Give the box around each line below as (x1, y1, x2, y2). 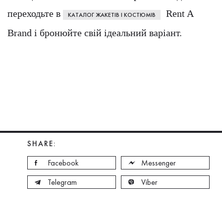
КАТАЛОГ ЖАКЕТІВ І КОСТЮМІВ (68, 11, 156, 19)
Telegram (48, 176, 77, 187)
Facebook (48, 157, 79, 168)
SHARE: (27, 139, 56, 149)
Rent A (164, 8, 193, 19)
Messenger (141, 157, 176, 168)
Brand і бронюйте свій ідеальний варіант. (7, 27, 182, 39)
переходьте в (7, 8, 63, 19)
